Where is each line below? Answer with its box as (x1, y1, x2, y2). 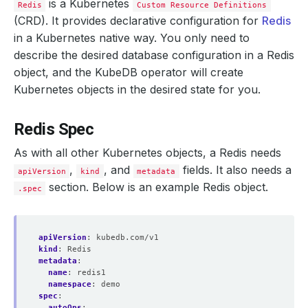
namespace (48, 279, 91, 289)
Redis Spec (14, 120, 94, 139)
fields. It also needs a (179, 163, 292, 177)
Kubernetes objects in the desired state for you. (14, 82, 261, 96)
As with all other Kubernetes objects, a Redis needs (14, 146, 281, 159)
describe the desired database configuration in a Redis (14, 48, 294, 62)
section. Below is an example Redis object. (45, 180, 269, 194)
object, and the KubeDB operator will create (14, 65, 243, 79)
